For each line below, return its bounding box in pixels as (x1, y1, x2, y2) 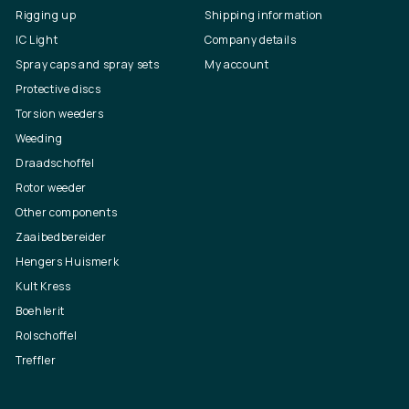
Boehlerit (16, 302, 65, 319)
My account (204, 56, 269, 72)
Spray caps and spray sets (16, 56, 160, 72)
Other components (16, 204, 118, 220)
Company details (204, 31, 297, 47)
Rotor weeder (16, 179, 87, 195)
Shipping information (204, 6, 323, 23)
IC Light (16, 31, 58, 47)
